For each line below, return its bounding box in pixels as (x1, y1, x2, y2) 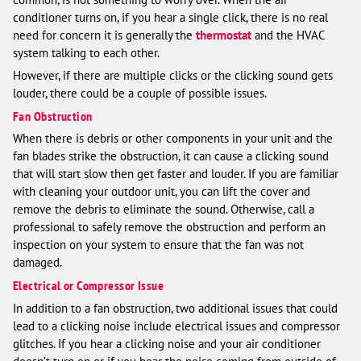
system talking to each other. (13, 44, 160, 60)
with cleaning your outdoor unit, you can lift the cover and (13, 184, 310, 200)
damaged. (13, 255, 62, 271)
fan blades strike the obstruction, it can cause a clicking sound (13, 148, 329, 164)
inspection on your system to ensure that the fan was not (13, 237, 304, 253)
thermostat (196, 27, 251, 43)
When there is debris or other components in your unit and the (13, 131, 333, 147)
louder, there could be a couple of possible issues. (13, 85, 267, 101)
